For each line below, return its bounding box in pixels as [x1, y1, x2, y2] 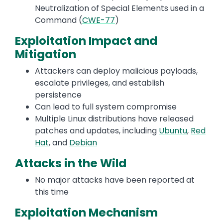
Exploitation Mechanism [15, 205, 158, 221]
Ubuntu [159, 125, 187, 137]
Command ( [35, 14, 82, 26]
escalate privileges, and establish [35, 77, 164, 89]
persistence [35, 89, 84, 101]
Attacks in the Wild [15, 155, 129, 172]
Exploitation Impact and [15, 33, 157, 49]
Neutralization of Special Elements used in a [35, 2, 204, 14]
